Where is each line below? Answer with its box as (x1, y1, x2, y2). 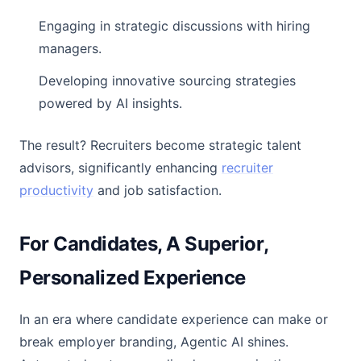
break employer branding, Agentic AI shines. (19, 334, 288, 350)
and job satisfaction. (93, 182, 222, 198)
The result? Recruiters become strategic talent (19, 137, 301, 153)
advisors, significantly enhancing (19, 160, 222, 176)
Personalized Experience (19, 266, 246, 289)
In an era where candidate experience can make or (19, 311, 328, 327)
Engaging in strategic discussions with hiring (39, 18, 310, 34)
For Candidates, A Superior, (19, 232, 268, 255)
